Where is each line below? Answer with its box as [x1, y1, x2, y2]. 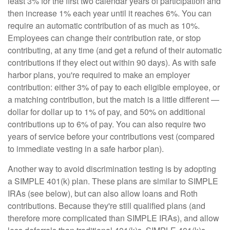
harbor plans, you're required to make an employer [8, 68, 190, 81]
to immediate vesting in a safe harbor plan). [8, 142, 164, 155]
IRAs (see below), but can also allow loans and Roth [8, 187, 198, 199]
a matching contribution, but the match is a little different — [8, 93, 219, 105]
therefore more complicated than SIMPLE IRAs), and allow [8, 212, 219, 224]
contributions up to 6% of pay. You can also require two [8, 118, 206, 130]
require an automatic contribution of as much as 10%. [8, 19, 200, 31]
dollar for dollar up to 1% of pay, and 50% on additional [8, 105, 205, 118]
